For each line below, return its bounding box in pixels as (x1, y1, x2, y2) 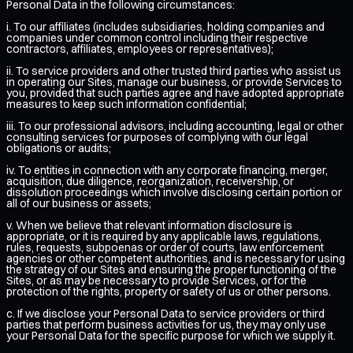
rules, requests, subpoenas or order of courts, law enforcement (6, 240, 324, 255)
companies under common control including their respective (6, 30, 308, 45)
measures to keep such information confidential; (6, 96, 247, 111)
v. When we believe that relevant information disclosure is (6, 217, 292, 232)
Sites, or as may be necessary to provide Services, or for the (6, 273, 307, 288)
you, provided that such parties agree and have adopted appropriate (6, 85, 344, 100)
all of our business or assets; (6, 195, 151, 210)
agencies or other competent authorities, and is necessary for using (6, 251, 345, 266)
